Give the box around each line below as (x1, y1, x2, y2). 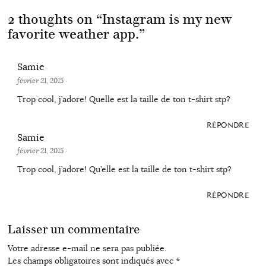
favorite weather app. (7, 26, 139, 42)
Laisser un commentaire (7, 223, 140, 237)
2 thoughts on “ (7, 11, 102, 27)
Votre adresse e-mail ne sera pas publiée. (7, 242, 166, 254)
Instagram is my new (102, 11, 232, 27)
